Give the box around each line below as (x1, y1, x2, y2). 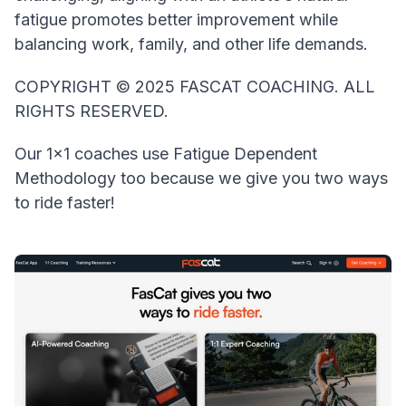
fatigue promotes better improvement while (14, 9, 338, 29)
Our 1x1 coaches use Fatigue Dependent (14, 143, 317, 163)
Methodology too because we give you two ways (14, 168, 388, 188)
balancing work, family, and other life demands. (14, 34, 368, 53)
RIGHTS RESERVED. (14, 101, 169, 121)
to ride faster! (14, 192, 120, 212)
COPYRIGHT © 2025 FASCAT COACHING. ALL (14, 76, 375, 96)
